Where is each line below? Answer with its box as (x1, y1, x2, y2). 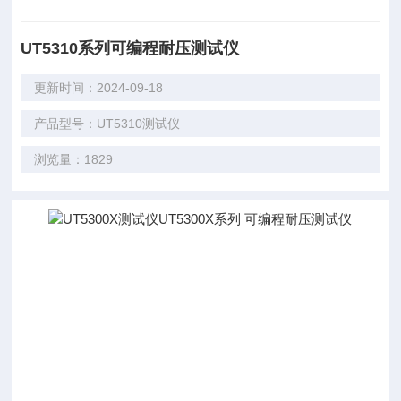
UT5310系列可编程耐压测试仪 (21, 39, 240, 57)
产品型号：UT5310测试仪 (34, 116, 181, 131)
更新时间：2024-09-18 (34, 81, 164, 95)
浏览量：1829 (34, 152, 114, 166)
